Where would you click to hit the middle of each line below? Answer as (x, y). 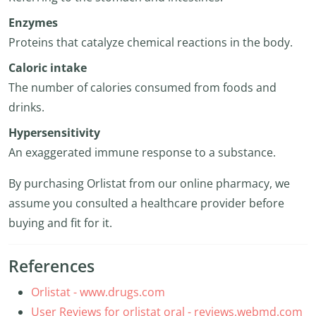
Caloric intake (48, 68)
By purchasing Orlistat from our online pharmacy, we (149, 183)
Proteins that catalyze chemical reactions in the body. (151, 42)
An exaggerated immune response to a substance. (142, 152)
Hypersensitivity (54, 133)
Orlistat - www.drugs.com (98, 292)
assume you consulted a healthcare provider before (146, 203)
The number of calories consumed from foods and (142, 87)
